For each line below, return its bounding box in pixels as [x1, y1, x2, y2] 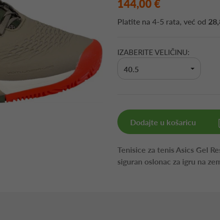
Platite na [117, 17, 152, 26]
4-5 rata [152, 17, 180, 26]
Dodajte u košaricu [130, 117, 196, 127]
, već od [180, 17, 208, 26]
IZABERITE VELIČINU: [117, 48, 190, 56]
